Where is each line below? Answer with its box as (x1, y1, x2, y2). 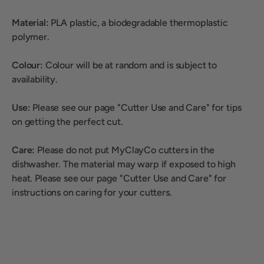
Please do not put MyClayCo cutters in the (37, 144, 214, 156)
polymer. (12, 31, 49, 43)
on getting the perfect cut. (12, 116, 123, 128)
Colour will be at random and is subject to (45, 60, 217, 71)
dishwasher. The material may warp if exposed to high (12, 159, 236, 170)
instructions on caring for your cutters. (12, 187, 172, 199)
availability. (12, 74, 58, 85)
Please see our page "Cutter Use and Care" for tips (32, 102, 242, 114)
